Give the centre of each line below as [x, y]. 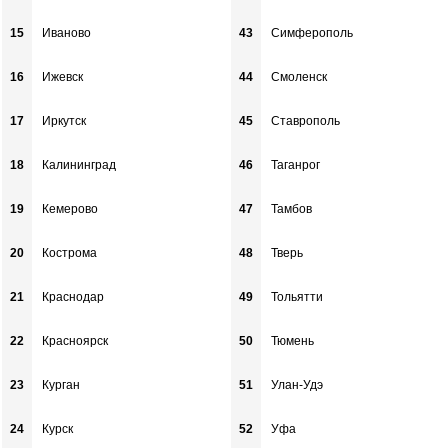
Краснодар [73, 296]
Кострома [70, 252]
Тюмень [292, 340]
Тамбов [291, 208]
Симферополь [311, 32]
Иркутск [64, 120]
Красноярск [75, 340]
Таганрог [295, 164]
